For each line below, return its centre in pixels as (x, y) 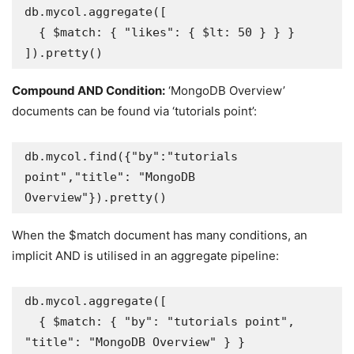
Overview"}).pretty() (96, 198)
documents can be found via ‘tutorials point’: (134, 111)
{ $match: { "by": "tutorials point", (32, 322)
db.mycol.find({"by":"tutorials (131, 156)
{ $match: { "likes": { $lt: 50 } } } (32, 32)
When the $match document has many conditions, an (160, 235)
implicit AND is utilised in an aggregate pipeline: (145, 256)
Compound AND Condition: (88, 90)
